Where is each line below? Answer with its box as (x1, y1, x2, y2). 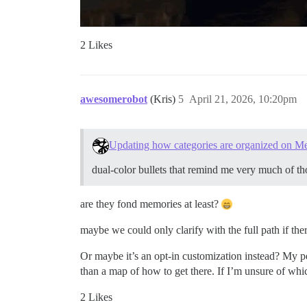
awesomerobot (80, 93, 147, 105)
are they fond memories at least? (80, 197, 221, 210)
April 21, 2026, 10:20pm (189, 93, 297, 105)
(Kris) (150, 93, 178, 105)
